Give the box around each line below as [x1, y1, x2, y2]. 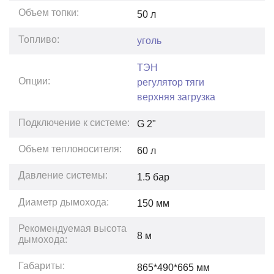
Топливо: [18, 34, 60, 45]
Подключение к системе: [18, 117, 130, 128]
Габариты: [18, 261, 65, 271]
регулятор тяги [137, 77, 205, 87]
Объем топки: [18, 7, 80, 18]
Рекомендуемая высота [18, 223, 127, 234]
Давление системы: [18, 170, 108, 180]
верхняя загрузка [137, 92, 216, 102]
